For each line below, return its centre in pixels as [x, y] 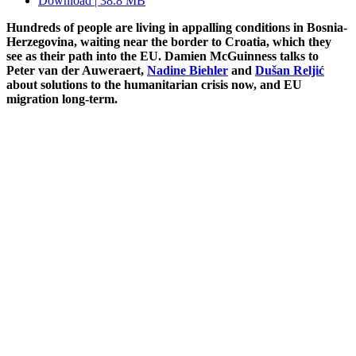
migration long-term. [62, 99]
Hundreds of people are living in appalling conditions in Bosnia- [177, 27]
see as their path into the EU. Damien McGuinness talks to [163, 56]
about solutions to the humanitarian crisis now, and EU [154, 84]
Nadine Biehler [188, 70]
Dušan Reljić [290, 70]
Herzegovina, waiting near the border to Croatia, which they [169, 41]
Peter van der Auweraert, [77, 70]
